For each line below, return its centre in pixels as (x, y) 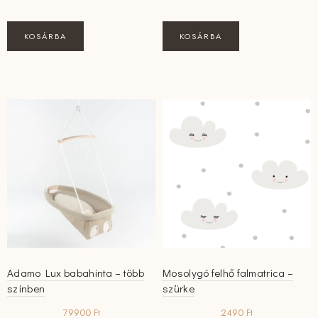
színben (26, 289)
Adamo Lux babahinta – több (76, 273)
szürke (179, 289)
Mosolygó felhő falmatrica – (228, 273)
